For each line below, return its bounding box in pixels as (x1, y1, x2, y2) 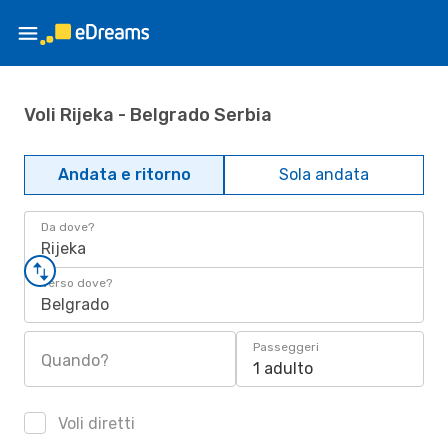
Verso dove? (41, 276, 112, 290)
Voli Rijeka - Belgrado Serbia (24, 103, 272, 126)
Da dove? (41, 220, 94, 234)
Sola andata (279, 165, 369, 184)
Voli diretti (54, 414, 135, 433)
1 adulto (253, 359, 313, 378)
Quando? (41, 351, 109, 370)
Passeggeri (253, 340, 319, 354)
